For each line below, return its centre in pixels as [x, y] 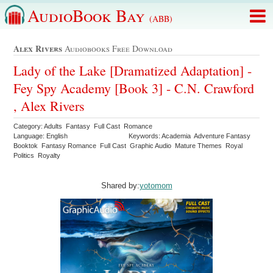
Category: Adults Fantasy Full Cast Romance [84, 126]
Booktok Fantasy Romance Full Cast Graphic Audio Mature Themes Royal [128, 145]
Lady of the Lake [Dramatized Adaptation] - [133, 70]
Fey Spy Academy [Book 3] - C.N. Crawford [134, 88]
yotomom [156, 185]
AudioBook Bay [88, 15]
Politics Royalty [38, 155]
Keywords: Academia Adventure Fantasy [191, 136]
